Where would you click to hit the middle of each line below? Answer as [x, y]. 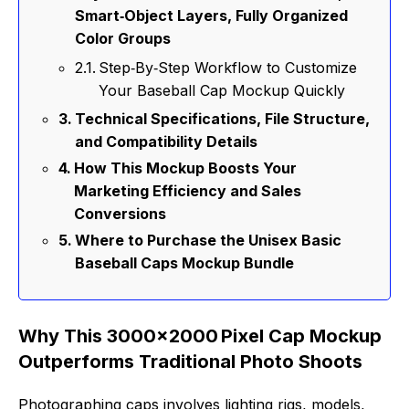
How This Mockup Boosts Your [186, 168]
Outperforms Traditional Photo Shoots [190, 362]
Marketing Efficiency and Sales [188, 191]
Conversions [121, 214]
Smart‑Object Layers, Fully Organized [212, 16]
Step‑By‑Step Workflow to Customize [228, 68]
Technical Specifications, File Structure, [223, 119]
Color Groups [123, 39]
